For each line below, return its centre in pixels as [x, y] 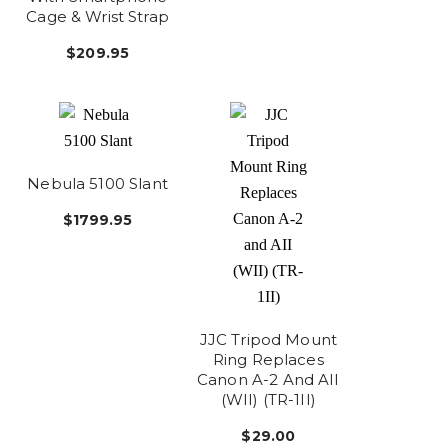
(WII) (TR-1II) [268, 400]
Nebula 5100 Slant [97, 184]
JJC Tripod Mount [268, 340]
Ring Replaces [268, 360]
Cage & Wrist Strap [97, 17]
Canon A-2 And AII [268, 380]
